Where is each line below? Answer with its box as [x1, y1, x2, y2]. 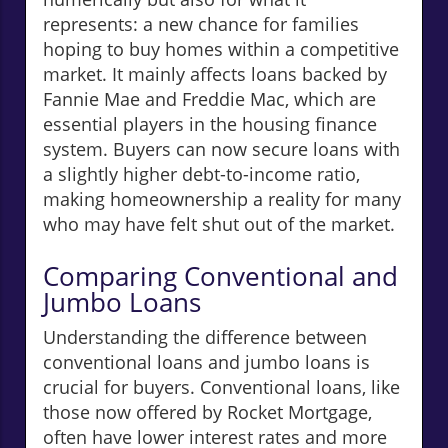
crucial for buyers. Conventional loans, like [43, 374, 400, 399]
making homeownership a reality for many [43, 186, 401, 211]
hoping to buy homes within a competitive [43, 36, 399, 61]
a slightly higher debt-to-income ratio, [43, 161, 360, 186]
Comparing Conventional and [43, 257, 398, 294]
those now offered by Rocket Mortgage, [43, 399, 372, 424]
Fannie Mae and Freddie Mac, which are [43, 86, 376, 111]
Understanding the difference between [43, 324, 367, 349]
